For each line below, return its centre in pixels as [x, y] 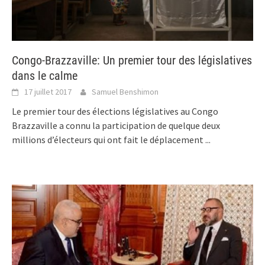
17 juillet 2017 [48, 91]
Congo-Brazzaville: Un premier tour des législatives [132, 60]
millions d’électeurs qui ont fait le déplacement [109, 139]
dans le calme [45, 75]
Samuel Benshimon [125, 91]
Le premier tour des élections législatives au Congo [115, 111]
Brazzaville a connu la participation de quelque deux [116, 125]
